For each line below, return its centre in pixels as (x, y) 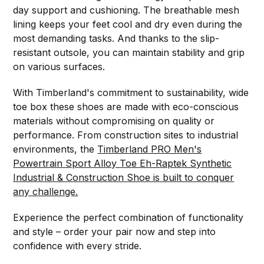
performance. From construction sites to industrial (126, 135)
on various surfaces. (59, 66)
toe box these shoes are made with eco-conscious (126, 106)
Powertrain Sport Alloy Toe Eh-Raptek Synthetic (123, 163)
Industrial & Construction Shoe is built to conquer (124, 177)
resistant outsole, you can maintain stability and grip (129, 52)
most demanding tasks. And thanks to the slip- (116, 38)
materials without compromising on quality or (114, 121)
